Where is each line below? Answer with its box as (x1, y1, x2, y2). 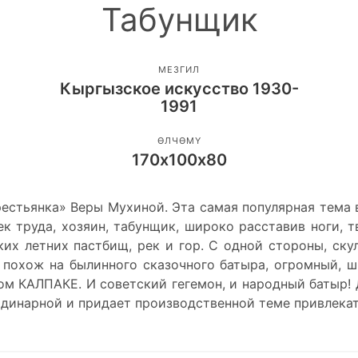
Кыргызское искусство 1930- (59, 78, 299, 98)
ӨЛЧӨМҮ (157, 134, 201, 146)
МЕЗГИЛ (158, 63, 200, 75)
